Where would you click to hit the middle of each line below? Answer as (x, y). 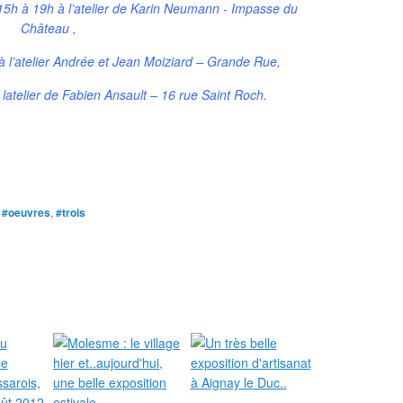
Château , (49, 28)
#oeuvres (26, 212)
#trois (71, 212)
